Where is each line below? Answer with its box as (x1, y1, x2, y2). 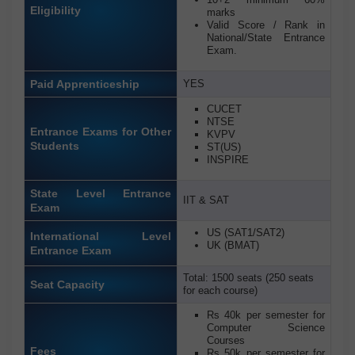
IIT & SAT (183, 194, 232, 207)
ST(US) (207, 141, 241, 154)
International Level (30, 230, 171, 243)
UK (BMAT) (207, 239, 259, 252)
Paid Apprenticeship (30, 78, 139, 91)
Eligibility (30, 4, 81, 17)
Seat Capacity (30, 278, 105, 292)
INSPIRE (207, 154, 249, 166)
